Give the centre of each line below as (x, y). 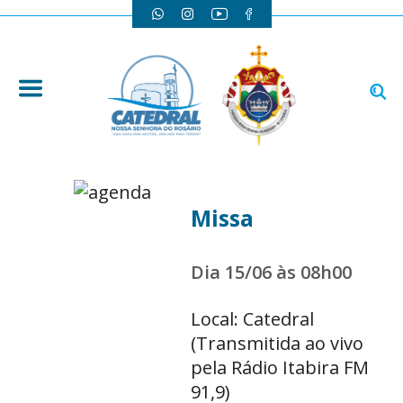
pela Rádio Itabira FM (280, 367)
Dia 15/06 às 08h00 (272, 272)
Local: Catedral (253, 319)
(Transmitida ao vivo (278, 343)
